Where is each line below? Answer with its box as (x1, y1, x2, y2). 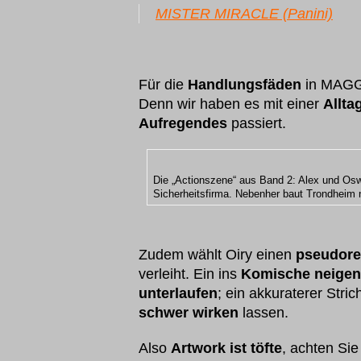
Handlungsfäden (188, 77, 301, 93)
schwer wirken (139, 305, 239, 321)
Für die (139, 77, 188, 93)
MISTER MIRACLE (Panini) (156, 6, 333, 22)
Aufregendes (139, 115, 227, 131)
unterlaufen (139, 285, 218, 301)
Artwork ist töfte (171, 340, 282, 356)
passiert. (227, 115, 286, 131)
